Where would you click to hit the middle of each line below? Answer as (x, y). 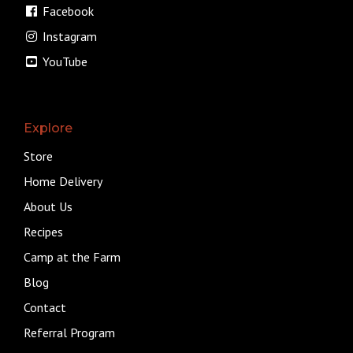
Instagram (68, 36)
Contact (45, 307)
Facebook (67, 11)
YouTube (63, 61)
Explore (48, 128)
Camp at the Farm (72, 256)
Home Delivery (63, 181)
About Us (48, 206)
